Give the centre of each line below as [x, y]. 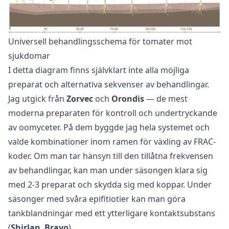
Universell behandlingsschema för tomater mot [100, 42]
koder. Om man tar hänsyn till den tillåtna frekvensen [111, 156]
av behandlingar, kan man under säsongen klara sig [108, 170]
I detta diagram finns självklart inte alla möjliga [99, 70]
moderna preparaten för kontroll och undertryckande [113, 113]
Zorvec [80, 99]
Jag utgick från [37, 99]
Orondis [128, 99]
